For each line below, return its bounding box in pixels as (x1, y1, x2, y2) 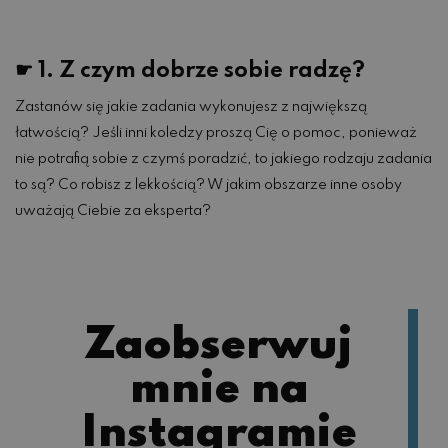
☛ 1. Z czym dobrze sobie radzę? (15, 60, 365, 83)
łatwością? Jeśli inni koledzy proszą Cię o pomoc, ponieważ (15, 126, 417, 141)
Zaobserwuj (85, 324, 353, 369)
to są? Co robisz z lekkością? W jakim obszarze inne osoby (15, 178, 402, 193)
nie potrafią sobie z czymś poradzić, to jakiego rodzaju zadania (15, 152, 432, 167)
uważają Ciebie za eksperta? (15, 204, 211, 219)
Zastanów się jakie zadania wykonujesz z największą (15, 100, 367, 115)
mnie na (129, 368, 309, 413)
